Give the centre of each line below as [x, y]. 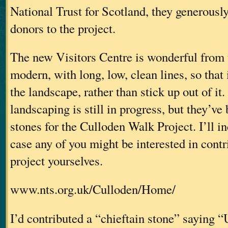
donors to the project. [63, 28]
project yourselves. [56, 160]
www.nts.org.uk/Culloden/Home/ [93, 189]
